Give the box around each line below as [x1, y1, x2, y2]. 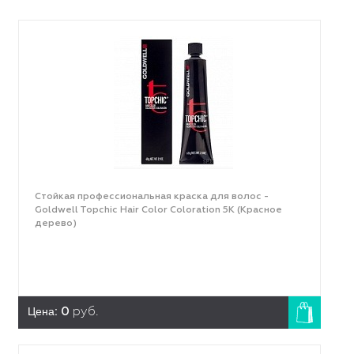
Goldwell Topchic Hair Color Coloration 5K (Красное [34, 205, 282, 215]
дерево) [34, 219, 77, 228]
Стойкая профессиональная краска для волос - [34, 192, 269, 201]
